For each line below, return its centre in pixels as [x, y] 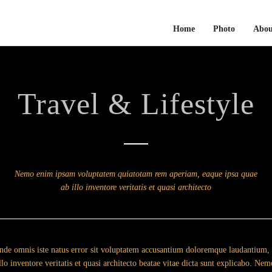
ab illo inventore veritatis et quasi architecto [136, 187]
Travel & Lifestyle [136, 104]
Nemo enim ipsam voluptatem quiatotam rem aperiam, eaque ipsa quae [136, 174]
